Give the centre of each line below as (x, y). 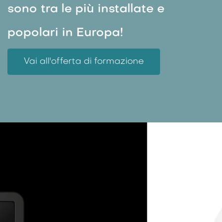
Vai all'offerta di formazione (84, 61)
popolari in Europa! (65, 33)
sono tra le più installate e (86, 9)
